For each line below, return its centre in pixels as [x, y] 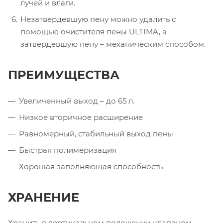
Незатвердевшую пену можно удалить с [98, 19]
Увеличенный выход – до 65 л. [77, 101]
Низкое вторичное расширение [81, 117]
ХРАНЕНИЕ [44, 197]
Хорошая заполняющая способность [91, 166]
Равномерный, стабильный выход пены [96, 133]
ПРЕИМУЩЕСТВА [64, 75]
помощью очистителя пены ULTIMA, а [94, 31]
